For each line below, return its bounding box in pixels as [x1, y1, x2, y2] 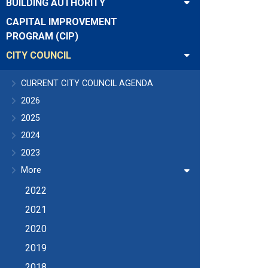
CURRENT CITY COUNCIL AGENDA [21, 78, 153, 89]
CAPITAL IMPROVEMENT [6, 16, 117, 28]
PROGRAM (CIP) [6, 31, 78, 42]
